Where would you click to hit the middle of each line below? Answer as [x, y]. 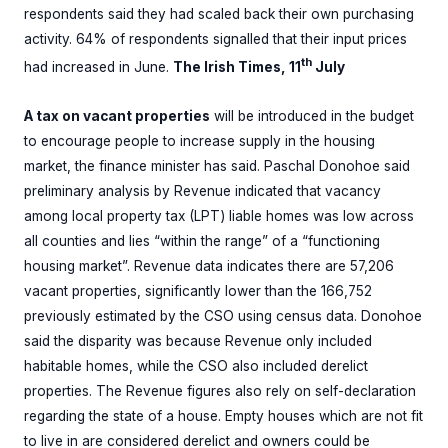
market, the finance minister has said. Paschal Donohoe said [217, 166]
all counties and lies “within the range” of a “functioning [202, 241]
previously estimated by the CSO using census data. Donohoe [223, 316]
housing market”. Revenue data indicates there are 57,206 [209, 266]
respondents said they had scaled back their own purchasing [219, 14]
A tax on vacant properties [117, 116]
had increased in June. [98, 67]
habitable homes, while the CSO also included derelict [196, 366]
